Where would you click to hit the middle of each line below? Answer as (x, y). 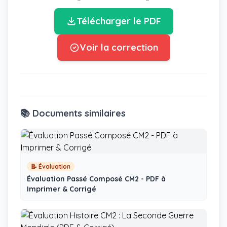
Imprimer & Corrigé (62, 189)
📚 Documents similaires (73, 113)
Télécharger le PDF (119, 21)
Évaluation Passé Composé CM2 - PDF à (96, 179)
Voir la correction (119, 47)
